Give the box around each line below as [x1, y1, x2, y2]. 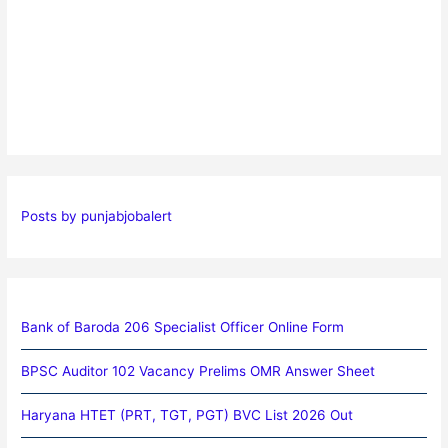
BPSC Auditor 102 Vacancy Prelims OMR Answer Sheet [21, 362, 376, 379]
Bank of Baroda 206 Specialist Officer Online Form [21, 318, 345, 335]
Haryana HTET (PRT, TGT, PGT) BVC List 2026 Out [21, 406, 354, 423]
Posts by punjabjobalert [21, 208, 173, 225]
